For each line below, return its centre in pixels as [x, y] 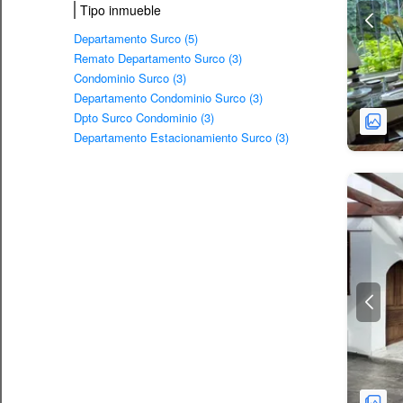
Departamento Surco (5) [136, 38]
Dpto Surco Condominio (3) [144, 117]
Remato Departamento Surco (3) [158, 58]
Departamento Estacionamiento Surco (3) [181, 137]
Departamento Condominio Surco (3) [168, 97]
